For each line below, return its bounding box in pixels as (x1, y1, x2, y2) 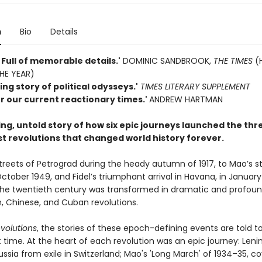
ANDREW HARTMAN (149, 94, 223, 105)
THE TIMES (213, 55, 255, 67)
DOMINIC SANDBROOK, (120, 55, 213, 67)
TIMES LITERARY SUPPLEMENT (140, 81, 250, 92)
